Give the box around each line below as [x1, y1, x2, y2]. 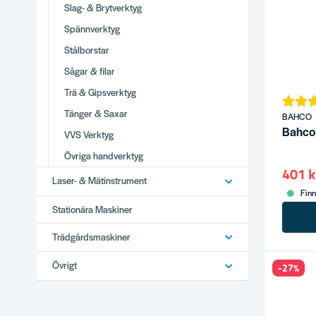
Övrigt [52, 258, 78, 272]
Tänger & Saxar [64, 107, 128, 121]
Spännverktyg [64, 22, 121, 36]
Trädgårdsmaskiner [52, 229, 131, 243]
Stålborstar [64, 43, 110, 57]
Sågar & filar [64, 64, 116, 78]
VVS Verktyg [64, 128, 114, 142]
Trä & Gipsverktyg [64, 85, 137, 99]
